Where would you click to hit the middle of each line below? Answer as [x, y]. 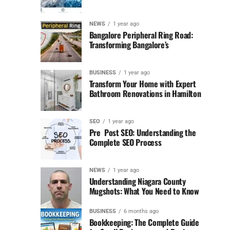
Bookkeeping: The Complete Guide [144, 223]
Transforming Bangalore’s [129, 45]
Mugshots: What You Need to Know [144, 191]
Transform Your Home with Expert [142, 84]
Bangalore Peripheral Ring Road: [141, 35]
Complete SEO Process [125, 142]
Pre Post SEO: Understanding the [142, 133]
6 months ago [141, 212]
